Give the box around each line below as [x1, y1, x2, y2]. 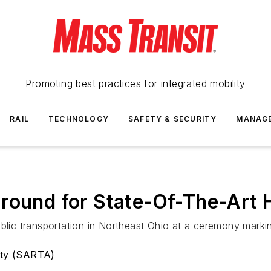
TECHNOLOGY [48, 114, 109, 123]
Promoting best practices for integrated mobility [25, 77, 246, 90]
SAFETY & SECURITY [128, 114, 217, 123]
